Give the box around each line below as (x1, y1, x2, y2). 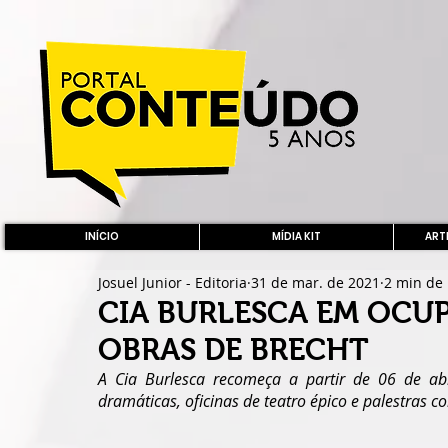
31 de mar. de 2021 (251, 272, 380, 292)
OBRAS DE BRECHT (98, 333, 369, 366)
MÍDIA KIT (272, 229, 321, 244)
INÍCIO (85, 229, 119, 244)
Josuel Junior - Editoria (98, 272, 247, 292)
